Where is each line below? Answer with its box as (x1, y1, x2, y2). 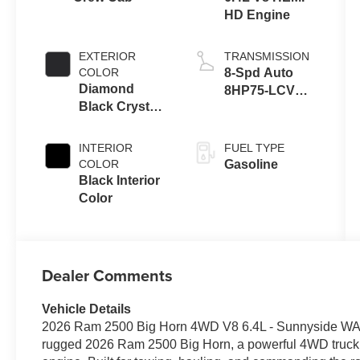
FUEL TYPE (223, 141, 284, 154)
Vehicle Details (42, 302, 132, 317)
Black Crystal (79, 99, 161, 113)
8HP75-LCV (223, 83, 295, 97)
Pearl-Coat (79, 117, 144, 131)
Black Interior (79, 173, 161, 187)
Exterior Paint (79, 134, 162, 149)
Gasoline (223, 157, 278, 171)
